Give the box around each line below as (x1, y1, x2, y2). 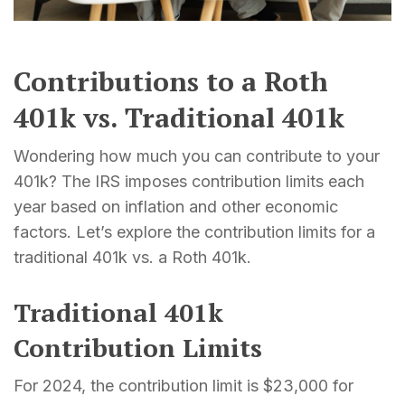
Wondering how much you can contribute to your (14, 146, 380, 165)
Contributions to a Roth (14, 62, 328, 99)
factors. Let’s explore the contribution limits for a (14, 221, 375, 241)
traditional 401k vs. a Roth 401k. (14, 247, 251, 267)
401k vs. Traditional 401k (14, 99, 344, 136)
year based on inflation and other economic (14, 196, 338, 216)
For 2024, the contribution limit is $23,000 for (14, 375, 353, 395)
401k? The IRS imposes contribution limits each (14, 171, 364, 191)
